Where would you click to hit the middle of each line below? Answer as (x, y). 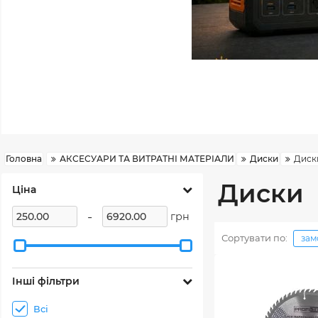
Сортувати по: (254, 238)
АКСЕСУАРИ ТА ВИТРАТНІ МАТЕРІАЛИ (147, 159)
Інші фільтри (46, 281)
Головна (24, 159)
